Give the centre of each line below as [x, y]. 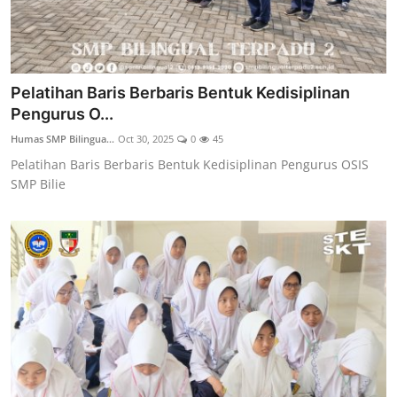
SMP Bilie [38, 184]
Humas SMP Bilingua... [62, 139]
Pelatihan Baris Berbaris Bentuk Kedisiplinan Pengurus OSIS [190, 165]
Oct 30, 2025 [146, 139]
